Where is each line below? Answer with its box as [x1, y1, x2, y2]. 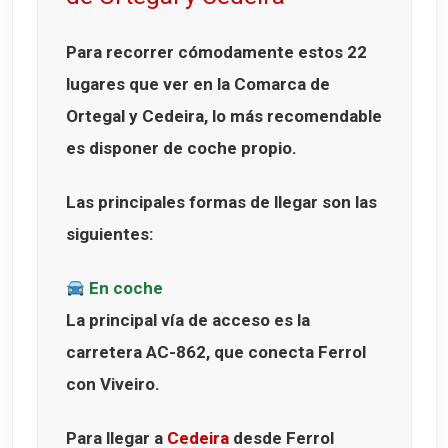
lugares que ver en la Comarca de [66, 74, 330, 95]
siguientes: [66, 224, 153, 245]
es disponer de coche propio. [66, 138, 297, 159]
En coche [85, 278, 164, 299]
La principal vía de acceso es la [66, 310, 310, 331]
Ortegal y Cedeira [66, 106, 204, 127]
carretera [66, 342, 146, 363]
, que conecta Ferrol [206, 342, 366, 363]
